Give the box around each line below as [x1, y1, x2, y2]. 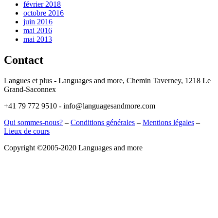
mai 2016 [23, 26, 52, 35]
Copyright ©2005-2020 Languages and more [4, 143, 143, 152]
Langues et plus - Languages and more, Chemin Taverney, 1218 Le [4, 76, 211, 85]
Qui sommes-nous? [4, 118, 63, 127]
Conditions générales [71, 118, 135, 127]
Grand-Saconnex [4, 85, 56, 93]
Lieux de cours [4, 127, 50, 135]
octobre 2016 [23, 8, 64, 17]
